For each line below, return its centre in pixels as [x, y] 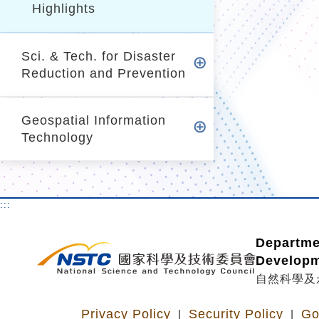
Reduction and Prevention [104, 73]
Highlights [64, 9]
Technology [57, 137]
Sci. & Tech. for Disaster [99, 56]
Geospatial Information [94, 120]
